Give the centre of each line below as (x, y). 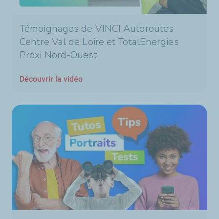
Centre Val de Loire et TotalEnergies (99, 42)
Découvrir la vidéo (51, 79)
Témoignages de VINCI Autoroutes (97, 28)
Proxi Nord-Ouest (58, 55)
